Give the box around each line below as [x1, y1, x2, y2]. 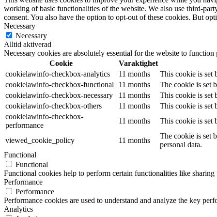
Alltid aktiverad [4, 40, 51, 49]
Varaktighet [119, 59, 158, 68]
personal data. [160, 140, 202, 149]
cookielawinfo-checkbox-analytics [5, 70, 110, 78]
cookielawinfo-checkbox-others [5, 102, 102, 110]
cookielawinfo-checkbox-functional [5, 80, 114, 89]
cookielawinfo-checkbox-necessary [5, 91, 113, 100]
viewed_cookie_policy [5, 136, 75, 145]
